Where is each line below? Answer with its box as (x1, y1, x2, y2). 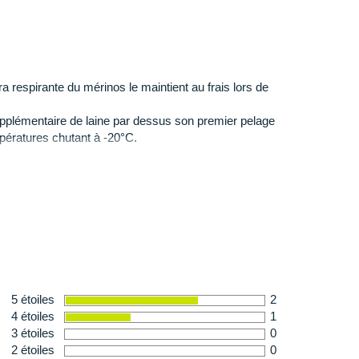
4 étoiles (10, 309, 54, 323)
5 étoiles (10, 292, 54, 306)
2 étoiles (10, 342, 54, 357)
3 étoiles (10, 325, 54, 340)
